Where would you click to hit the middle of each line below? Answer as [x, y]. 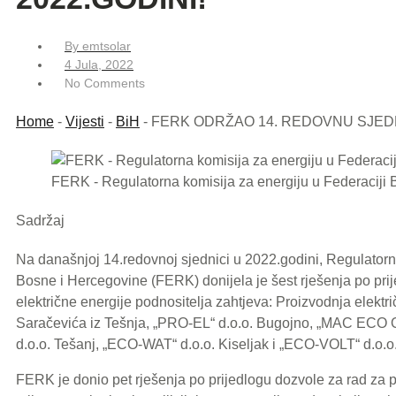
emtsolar [107, 46]
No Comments [105, 83]
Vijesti [85, 121]
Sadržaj [40, 220]
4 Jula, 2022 [99, 64]
